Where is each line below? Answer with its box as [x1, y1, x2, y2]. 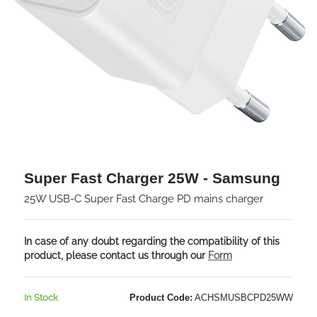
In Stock [24, 292, 58, 303]
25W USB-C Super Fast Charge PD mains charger [24, 192, 263, 205]
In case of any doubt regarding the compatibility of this [24, 236, 279, 247]
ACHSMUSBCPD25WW [192, 292, 293, 303]
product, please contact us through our [24, 250, 208, 261]
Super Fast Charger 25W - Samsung [24, 170, 280, 186]
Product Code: [129, 292, 192, 303]
